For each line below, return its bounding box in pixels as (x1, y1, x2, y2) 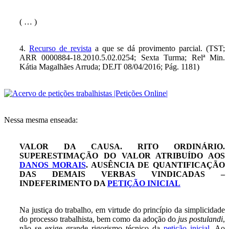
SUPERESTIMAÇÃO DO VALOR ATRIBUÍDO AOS (19, 151, 225, 160)
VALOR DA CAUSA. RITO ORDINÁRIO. (19, 142, 225, 151)
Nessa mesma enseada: (4, 115, 78, 124)
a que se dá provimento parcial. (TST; (91, 43, 225, 53)
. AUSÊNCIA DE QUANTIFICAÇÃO (85, 160, 225, 169)
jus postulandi (177, 214, 223, 223)
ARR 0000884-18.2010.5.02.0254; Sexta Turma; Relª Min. (19, 53, 225, 62)
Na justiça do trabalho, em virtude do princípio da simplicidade (19, 205, 225, 214)
